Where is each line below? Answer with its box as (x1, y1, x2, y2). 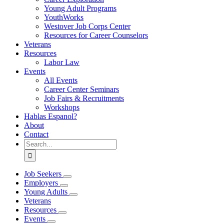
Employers (24, 178, 58, 187)
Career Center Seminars (44, 85, 119, 93)
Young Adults (24, 187, 67, 196)
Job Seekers (24, 169, 61, 178)
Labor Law (44, 58, 79, 66)
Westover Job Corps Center (44, 22, 130, 30)
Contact (24, 130, 48, 138)
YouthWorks (44, 13, 83, 21)
